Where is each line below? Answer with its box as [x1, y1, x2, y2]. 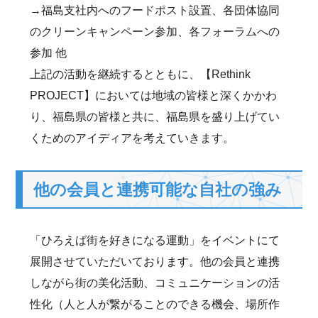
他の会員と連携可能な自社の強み [33, 180, 283, 199]
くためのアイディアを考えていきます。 [30, 132, 235, 144]
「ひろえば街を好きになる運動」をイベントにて [30, 234, 280, 246]
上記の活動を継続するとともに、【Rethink [30, 68, 251, 80]
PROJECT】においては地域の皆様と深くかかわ [30, 89, 278, 102]
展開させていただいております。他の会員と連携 [30, 256, 280, 268]
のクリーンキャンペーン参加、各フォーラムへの [30, 26, 280, 38]
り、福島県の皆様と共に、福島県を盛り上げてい [30, 111, 280, 123]
